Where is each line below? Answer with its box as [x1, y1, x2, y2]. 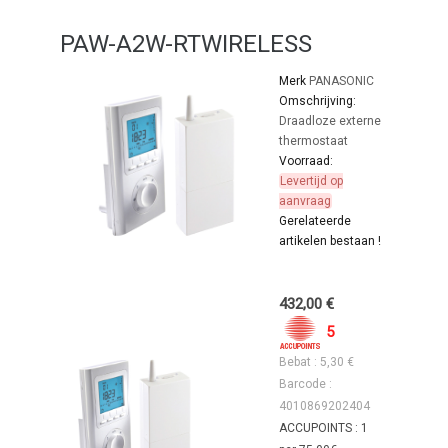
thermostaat [279, 134, 349, 149]
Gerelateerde [279, 214, 352, 229]
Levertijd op [280, 174, 344, 189]
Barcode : [279, 377, 333, 392]
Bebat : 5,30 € [279, 355, 355, 370]
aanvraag [279, 194, 332, 209]
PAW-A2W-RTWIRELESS [60, 30, 313, 59]
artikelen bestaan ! [279, 234, 382, 249]
